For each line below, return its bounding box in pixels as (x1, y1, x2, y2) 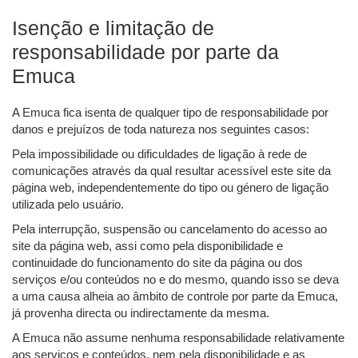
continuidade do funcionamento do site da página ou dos (12, 256, 303, 270)
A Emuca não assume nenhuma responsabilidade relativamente (12, 331, 344, 345)
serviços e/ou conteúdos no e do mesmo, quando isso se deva (12, 272, 339, 287)
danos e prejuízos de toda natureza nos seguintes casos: (12, 122, 309, 137)
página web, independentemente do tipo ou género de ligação (12, 181, 328, 195)
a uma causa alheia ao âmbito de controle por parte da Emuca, (12, 289, 338, 304)
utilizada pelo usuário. (12, 197, 124, 212)
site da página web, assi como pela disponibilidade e (12, 239, 283, 253)
